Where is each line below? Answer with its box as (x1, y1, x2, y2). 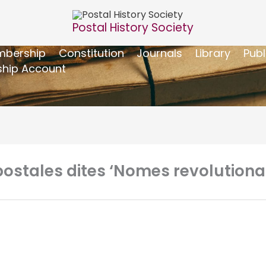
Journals (137, 45, 183, 61)
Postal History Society (72, 19, 194, 36)
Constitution (58, 45, 124, 61)
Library (195, 45, 230, 61)
